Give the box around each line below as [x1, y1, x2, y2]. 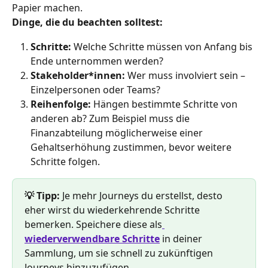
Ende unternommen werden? [31, 54, 163, 68]
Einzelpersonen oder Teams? [31, 83, 160, 96]
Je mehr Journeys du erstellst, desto [62, 188, 225, 202]
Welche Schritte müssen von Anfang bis [74, 39, 255, 53]
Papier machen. [12, 1, 83, 15]
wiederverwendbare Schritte [25, 232, 160, 245]
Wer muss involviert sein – [127, 68, 248, 82]
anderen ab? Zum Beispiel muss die [31, 111, 192, 125]
